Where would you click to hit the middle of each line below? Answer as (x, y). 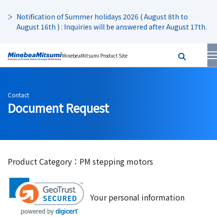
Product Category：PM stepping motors (80, 161)
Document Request (58, 108)
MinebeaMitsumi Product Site (95, 55)
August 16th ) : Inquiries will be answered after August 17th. (112, 27)
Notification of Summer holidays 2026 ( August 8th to (102, 16)
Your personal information (137, 197)
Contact (18, 95)
